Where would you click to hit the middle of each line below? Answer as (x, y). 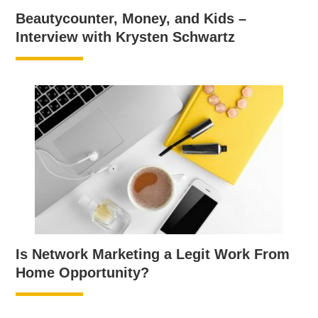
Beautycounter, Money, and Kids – (131, 19)
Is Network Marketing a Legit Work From (153, 254)
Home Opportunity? (83, 273)
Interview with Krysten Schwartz (126, 37)
